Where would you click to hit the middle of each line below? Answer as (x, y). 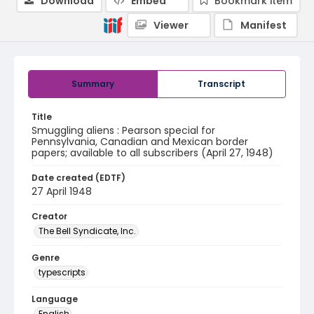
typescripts (62, 272)
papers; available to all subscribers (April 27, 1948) (152, 153)
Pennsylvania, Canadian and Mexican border (140, 142)
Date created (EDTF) (78, 178)
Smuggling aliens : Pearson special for (123, 130)
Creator (49, 216)
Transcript (221, 84)
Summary (93, 84)
